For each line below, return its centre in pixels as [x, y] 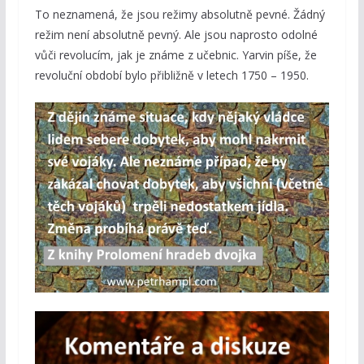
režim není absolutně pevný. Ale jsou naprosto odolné [176, 35]
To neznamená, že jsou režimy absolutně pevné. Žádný [180, 15]
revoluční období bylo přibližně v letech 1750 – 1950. [171, 76]
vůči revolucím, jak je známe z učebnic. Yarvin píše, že [175, 55]
